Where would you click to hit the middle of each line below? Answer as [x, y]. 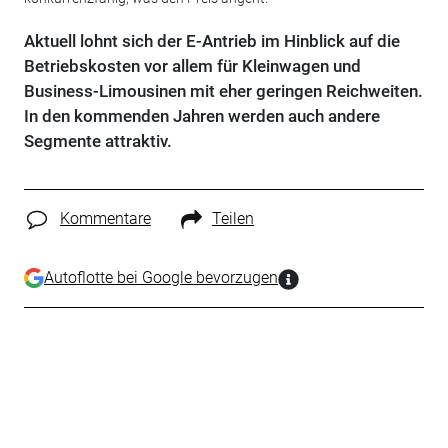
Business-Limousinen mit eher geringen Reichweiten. [223, 91]
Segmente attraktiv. [97, 141]
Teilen [232, 218]
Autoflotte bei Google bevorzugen [160, 277]
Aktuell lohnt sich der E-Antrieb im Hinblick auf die [211, 41]
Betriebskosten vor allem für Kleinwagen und [192, 66]
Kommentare [105, 218]
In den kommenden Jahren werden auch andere [201, 116]
